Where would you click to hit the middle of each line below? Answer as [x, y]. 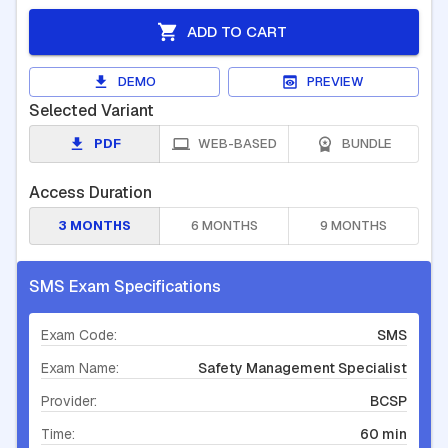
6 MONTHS [224, 225]
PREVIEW [335, 81]
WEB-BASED [237, 143]
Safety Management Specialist [302, 367]
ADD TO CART [237, 31]
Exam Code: [79, 334]
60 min [383, 433]
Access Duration [90, 192]
